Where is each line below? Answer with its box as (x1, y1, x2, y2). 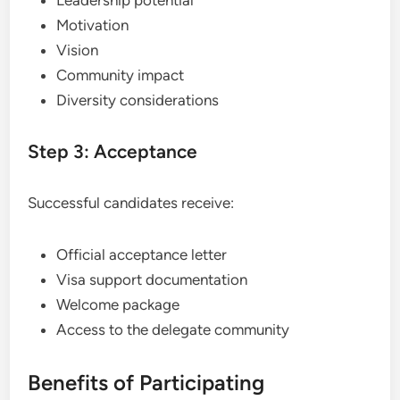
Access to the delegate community (56, 320, 290, 338)
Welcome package (56, 295, 180, 313)
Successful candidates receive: (28, 193, 235, 212)
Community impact (56, 65, 185, 84)
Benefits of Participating (28, 369, 265, 396)
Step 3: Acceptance (28, 139, 198, 162)
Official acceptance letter (56, 245, 228, 263)
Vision (56, 40, 99, 59)
